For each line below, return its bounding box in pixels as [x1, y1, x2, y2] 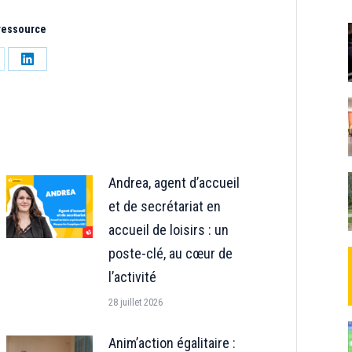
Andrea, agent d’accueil [108, 174, 240, 191]
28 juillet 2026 [108, 297, 163, 308]
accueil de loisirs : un [108, 222, 229, 238]
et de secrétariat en [108, 198, 221, 214]
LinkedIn [26, 108, 68, 124]
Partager [26, 61, 70, 77]
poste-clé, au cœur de [108, 245, 233, 262]
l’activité [108, 269, 156, 285]
